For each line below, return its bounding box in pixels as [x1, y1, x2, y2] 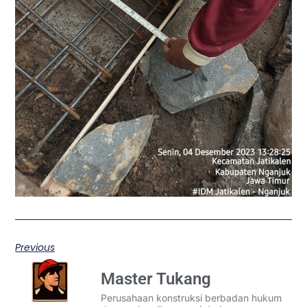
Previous [15, 240, 56, 254]
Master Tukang [101, 269, 212, 289]
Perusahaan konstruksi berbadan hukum [101, 292, 282, 304]
